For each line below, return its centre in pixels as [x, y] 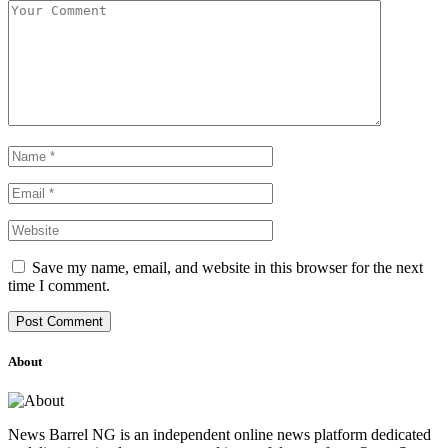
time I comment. [59, 285]
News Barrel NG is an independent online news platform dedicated [219, 435]
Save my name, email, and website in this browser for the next [227, 267]
